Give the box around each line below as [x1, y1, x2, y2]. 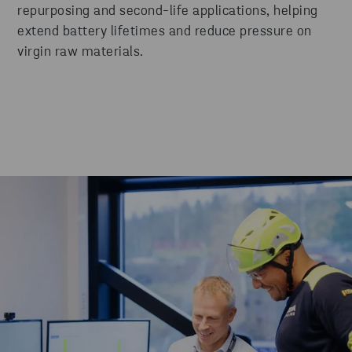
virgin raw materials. [17, 45, 144, 60]
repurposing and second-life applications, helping [17, 4, 318, 20]
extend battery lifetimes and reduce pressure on [17, 24, 312, 40]
